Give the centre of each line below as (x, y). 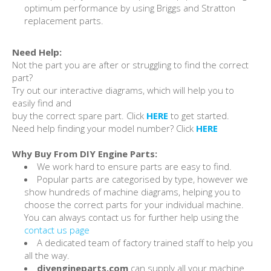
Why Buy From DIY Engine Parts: (85, 153)
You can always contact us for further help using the (132, 217)
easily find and (42, 103)
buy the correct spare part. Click (79, 115)
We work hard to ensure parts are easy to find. (134, 166)
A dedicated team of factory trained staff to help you (145, 242)
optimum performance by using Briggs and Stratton (130, 8)
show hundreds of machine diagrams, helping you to (132, 191)
